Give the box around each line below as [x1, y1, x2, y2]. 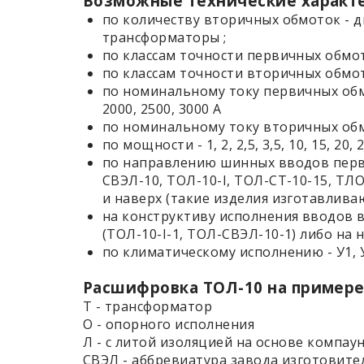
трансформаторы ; [102, 28, 227, 46]
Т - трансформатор [83, 297, 213, 315]
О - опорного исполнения [83, 314, 255, 333]
